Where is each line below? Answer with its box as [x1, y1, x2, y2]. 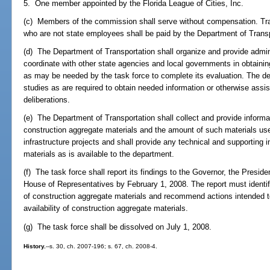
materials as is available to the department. [24, 149, 175, 159]
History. [24, 242, 46, 250]
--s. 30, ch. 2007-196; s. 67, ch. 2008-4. [46, 242, 158, 250]
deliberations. [24, 95, 71, 104]
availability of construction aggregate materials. [24, 204, 189, 213]
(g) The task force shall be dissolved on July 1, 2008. [24, 222, 212, 231]
